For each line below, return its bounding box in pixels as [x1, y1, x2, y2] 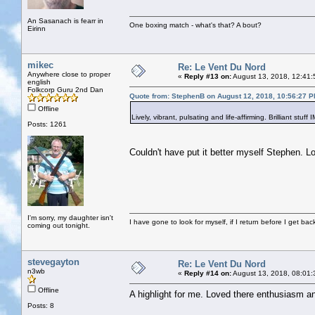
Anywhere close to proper [27, 70, 110, 78]
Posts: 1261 [27, 120, 67, 128]
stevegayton [27, 256, 79, 267]
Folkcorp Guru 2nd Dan [27, 85, 103, 94]
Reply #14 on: [184, 269, 231, 277]
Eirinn [27, 24, 46, 32]
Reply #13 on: [184, 72, 231, 80]
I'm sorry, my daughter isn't [27, 213, 113, 221]
